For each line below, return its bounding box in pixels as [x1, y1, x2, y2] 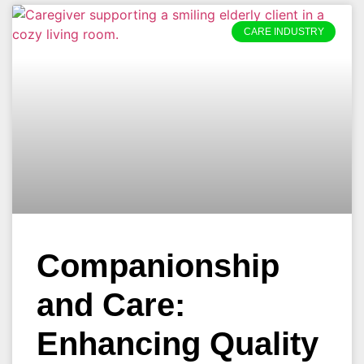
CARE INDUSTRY [243, 26, 324, 38]
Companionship [37, 248, 279, 284]
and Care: [37, 287, 185, 323]
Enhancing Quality [37, 326, 318, 362]
